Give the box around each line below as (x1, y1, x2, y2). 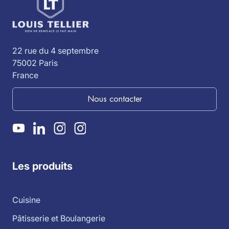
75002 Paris (12, 58, 58, 68)
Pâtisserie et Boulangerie (12, 213, 105, 223)
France (12, 70, 38, 80)
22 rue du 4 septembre (12, 45, 99, 56)
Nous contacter (87, 95, 142, 103)
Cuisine (12, 194, 40, 205)
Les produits (12, 159, 73, 172)
